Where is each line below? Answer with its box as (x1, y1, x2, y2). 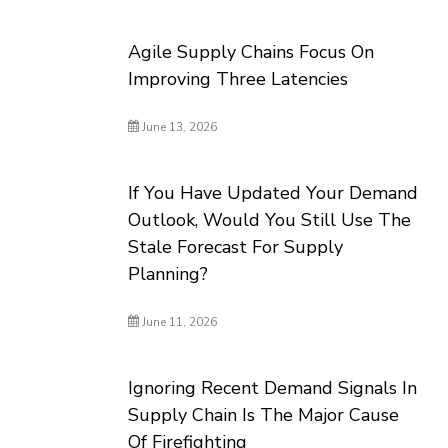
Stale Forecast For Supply (128, 235, 344, 259)
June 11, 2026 (139, 314, 218, 330)
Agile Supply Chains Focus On (128, 40, 375, 64)
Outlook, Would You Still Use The (128, 208, 412, 232)
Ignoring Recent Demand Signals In (128, 376, 418, 400)
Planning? (128, 262, 209, 286)
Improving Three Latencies (128, 67, 349, 91)
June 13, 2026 (139, 119, 218, 135)
